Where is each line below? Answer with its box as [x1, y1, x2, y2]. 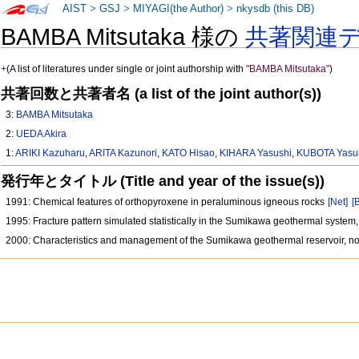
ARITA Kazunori [89, 147, 158, 159]
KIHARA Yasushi [220, 147, 292, 159]
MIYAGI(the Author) [133, 3, 224, 14]
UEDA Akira [16, 128, 67, 140]
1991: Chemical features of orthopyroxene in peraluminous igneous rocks [6, 196, 328, 208]
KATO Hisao [162, 147, 216, 159]
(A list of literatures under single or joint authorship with [6, 63, 247, 75]
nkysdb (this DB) [236, 3, 315, 14]
